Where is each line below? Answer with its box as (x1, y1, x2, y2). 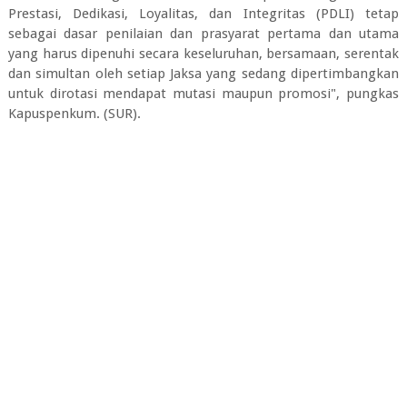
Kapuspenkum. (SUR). (7, 104, 141, 122)
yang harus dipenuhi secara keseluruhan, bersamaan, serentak (7, 45, 400, 62)
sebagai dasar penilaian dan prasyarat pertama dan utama (7, 25, 400, 42)
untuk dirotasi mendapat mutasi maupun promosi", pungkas (7, 84, 400, 102)
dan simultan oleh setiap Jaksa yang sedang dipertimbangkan (7, 65, 400, 82)
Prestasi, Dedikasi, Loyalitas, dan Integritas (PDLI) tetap (7, 5, 400, 22)
